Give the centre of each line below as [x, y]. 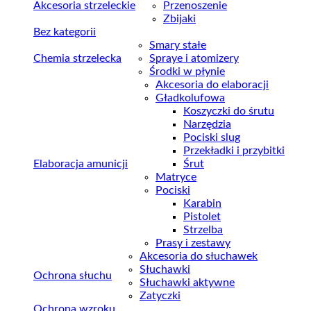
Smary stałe [178, 45]
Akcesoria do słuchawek [199, 256]
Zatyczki [160, 295]
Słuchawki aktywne [187, 282]
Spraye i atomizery [194, 58]
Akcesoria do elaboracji [212, 84]
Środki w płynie [187, 71]
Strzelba [203, 229]
